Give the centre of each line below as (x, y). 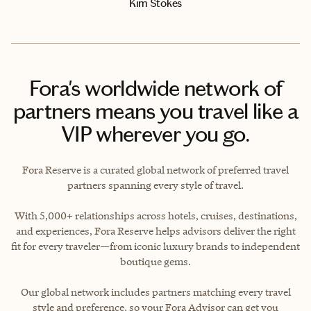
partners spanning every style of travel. (155, 185)
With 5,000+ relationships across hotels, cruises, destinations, (155, 216)
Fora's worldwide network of (155, 89)
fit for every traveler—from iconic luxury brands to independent (155, 246)
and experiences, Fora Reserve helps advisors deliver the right (155, 231)
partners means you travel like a (155, 111)
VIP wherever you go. (155, 134)
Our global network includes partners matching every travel (155, 292)
